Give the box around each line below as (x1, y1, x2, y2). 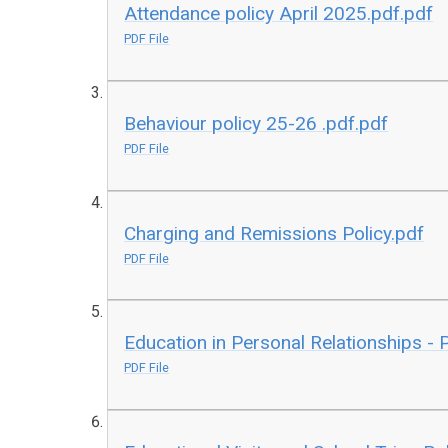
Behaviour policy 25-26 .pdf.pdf (124, 111, 389, 135)
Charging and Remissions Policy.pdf (124, 221, 425, 245)
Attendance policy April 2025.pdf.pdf (124, 2, 434, 26)
